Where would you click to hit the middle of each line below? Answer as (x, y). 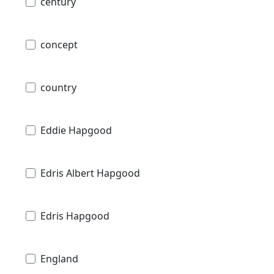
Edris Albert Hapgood (90, 173)
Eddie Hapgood (76, 131)
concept (59, 45)
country (58, 88)
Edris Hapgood (75, 216)
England (59, 259)
